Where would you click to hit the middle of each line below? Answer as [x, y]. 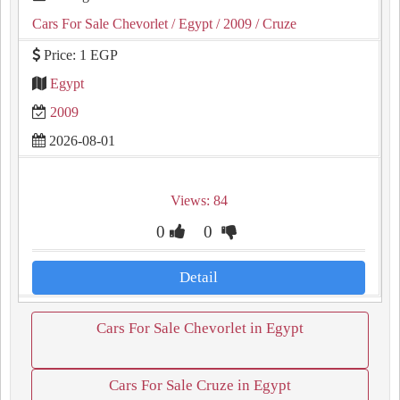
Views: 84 [199, 200]
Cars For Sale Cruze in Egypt [200, 385]
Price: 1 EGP [79, 55]
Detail [199, 277]
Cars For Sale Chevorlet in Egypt [200, 328]
